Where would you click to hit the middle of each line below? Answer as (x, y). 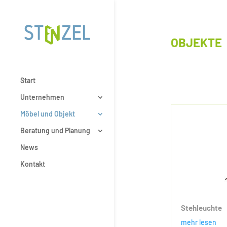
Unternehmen (42, 97)
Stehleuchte (201, 208)
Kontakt (33, 164)
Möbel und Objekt (48, 113)
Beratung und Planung (55, 130)
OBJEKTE (196, 42)
